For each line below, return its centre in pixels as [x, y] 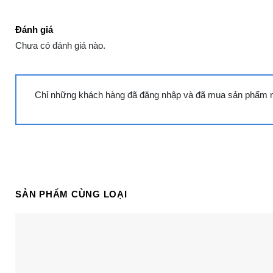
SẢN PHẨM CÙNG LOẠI [71, 194]
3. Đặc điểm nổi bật [96, 175]
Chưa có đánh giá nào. [60, 46]
